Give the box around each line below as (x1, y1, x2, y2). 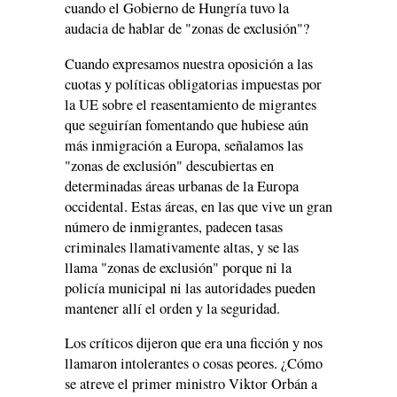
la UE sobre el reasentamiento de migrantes (65, 94, 316, 114)
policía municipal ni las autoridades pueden (65, 277, 315, 298)
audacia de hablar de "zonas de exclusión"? (65, 19, 309, 39)
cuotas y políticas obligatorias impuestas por (65, 74, 322, 94)
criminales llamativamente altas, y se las (65, 237, 299, 257)
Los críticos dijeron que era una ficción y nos (65, 333, 323, 354)
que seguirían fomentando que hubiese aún (65, 114, 308, 135)
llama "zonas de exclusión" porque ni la (65, 257, 292, 277)
